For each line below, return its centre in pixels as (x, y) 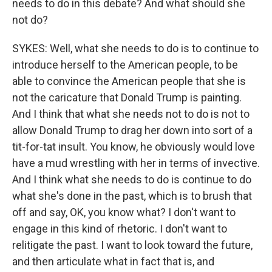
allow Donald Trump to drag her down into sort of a (132, 130)
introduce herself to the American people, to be (125, 65)
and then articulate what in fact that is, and (113, 261)
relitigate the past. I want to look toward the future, (132, 245)
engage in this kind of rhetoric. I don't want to (120, 229)
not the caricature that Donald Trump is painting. (127, 97)
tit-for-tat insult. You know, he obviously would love (134, 147)
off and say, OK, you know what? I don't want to (124, 212)
